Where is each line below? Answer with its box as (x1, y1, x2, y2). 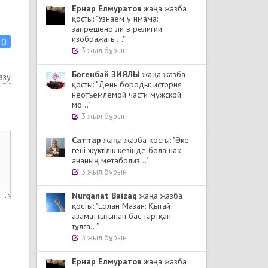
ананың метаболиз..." (72, 155, 148, 166)
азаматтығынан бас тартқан (72, 211, 171, 221)
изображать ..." (72, 33, 125, 44)
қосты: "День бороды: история (72, 79, 182, 90)
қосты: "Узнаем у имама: (72, 13, 158, 24)
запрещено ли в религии (72, 23, 162, 34)
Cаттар (72, 135, 101, 145)
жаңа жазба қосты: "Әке (101, 135, 189, 145)
